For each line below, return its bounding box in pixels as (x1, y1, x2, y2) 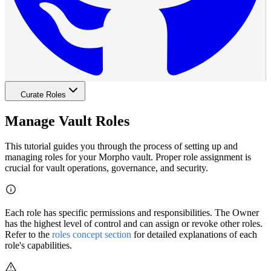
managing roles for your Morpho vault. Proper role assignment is (5, 152, 251, 163)
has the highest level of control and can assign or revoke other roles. (5, 218, 263, 229)
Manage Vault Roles (5, 113, 129, 129)
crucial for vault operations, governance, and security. (5, 163, 208, 174)
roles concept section (52, 229, 131, 240)
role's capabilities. (5, 240, 72, 251)
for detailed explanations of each (131, 229, 257, 240)
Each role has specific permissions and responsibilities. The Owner (5, 207, 259, 218)
